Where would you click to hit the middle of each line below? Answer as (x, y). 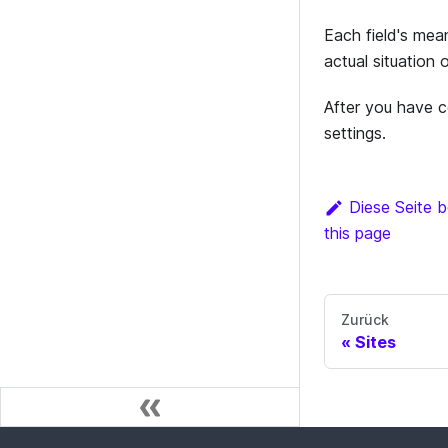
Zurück (365, 320)
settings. (355, 133)
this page (357, 233)
